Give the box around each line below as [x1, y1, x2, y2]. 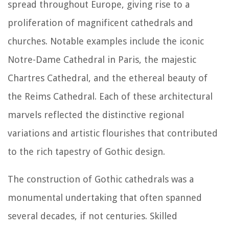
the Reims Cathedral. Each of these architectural [8, 91, 213, 102]
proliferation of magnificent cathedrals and [8, 17, 193, 29]
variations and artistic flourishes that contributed [8, 128, 218, 139]
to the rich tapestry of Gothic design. [8, 146, 165, 157]
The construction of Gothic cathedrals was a [8, 174, 194, 185]
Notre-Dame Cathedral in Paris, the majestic [8, 54, 196, 65]
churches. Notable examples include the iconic [8, 36, 204, 47]
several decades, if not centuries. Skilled [8, 211, 177, 222]
